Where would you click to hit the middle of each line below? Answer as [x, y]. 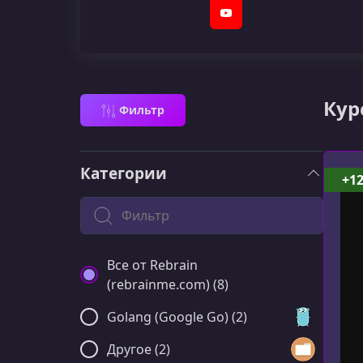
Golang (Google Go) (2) [177, 317]
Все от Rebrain [152, 265]
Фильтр [141, 110]
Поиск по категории [143, 206]
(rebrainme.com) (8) [168, 284]
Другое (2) [139, 349]
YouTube [248, 20]
